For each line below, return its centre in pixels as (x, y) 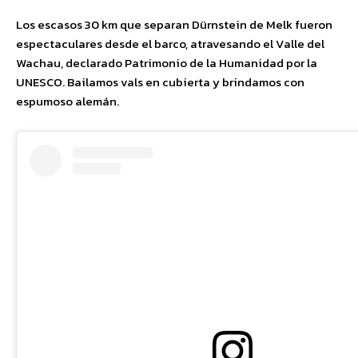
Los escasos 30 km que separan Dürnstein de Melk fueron (174, 25)
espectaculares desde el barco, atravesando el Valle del (170, 44)
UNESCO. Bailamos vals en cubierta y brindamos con (160, 82)
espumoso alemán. (68, 101)
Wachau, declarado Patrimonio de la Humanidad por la (167, 63)
